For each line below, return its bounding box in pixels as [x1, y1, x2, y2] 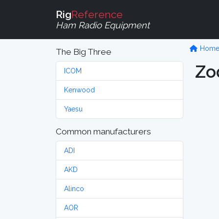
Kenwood [64, 86, 95, 94]
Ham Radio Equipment [56, 20, 150, 30]
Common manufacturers [56, 127, 151, 136]
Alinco [64, 185, 84, 193]
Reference [71, 8, 123, 21]
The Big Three [56, 47, 111, 57]
